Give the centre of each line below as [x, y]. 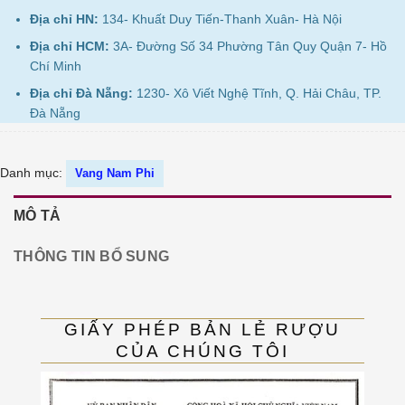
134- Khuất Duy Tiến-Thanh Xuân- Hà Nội [221, 19]
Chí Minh [56, 66]
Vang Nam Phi [115, 173]
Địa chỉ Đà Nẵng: [82, 94]
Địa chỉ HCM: [70, 47]
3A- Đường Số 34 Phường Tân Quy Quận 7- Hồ [249, 47]
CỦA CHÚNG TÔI [202, 351]
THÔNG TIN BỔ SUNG [92, 256]
